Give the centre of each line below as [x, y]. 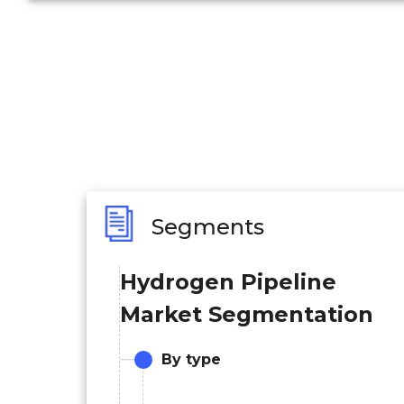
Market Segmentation [247, 314]
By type [191, 359]
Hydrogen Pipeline [228, 281]
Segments [208, 226]
